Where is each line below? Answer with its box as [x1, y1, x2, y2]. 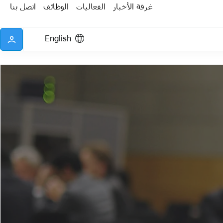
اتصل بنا [10, 1, 36, 11]
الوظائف [43, 1, 69, 11]
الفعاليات [76, 1, 106, 11]
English [45, 32, 71, 43]
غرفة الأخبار [113, 1, 152, 11]
